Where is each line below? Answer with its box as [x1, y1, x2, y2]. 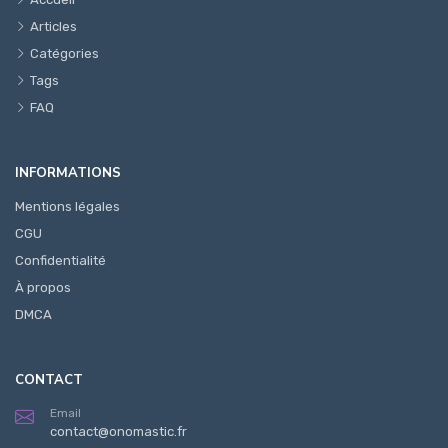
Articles [30, 18, 77, 34]
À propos [15, 279, 71, 295]
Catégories [30, 45, 99, 61]
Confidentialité [15, 252, 106, 268]
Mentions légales [15, 198, 120, 214]
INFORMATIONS [15, 163, 121, 182]
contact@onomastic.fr [50, 423, 187, 439]
